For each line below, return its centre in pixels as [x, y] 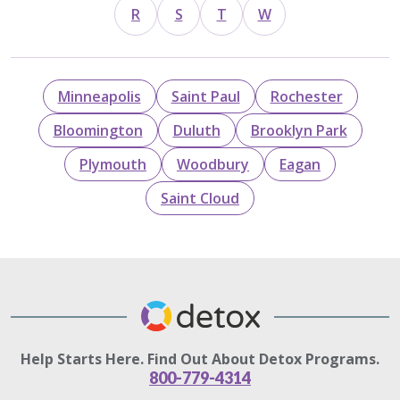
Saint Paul [205, 96]
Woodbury [213, 164]
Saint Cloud [200, 198]
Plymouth [113, 164]
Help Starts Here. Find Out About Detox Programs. [200, 358]
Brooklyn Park [299, 130]
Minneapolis [99, 96]
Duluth [196, 130]
